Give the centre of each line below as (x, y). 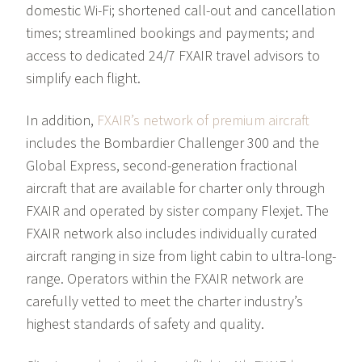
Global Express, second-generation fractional (162, 166)
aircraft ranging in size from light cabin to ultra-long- (181, 257)
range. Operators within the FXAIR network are (165, 280)
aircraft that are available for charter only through (175, 189)
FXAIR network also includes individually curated (172, 234)
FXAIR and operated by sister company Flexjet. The (177, 212)
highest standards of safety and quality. (145, 325)
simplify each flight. (83, 79)
